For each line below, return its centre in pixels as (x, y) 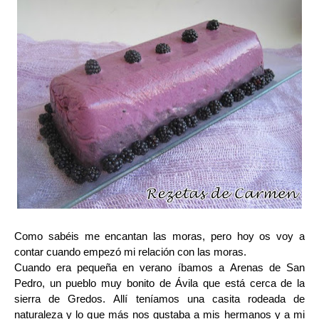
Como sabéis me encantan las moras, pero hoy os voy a (159, 236)
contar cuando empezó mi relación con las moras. (130, 252)
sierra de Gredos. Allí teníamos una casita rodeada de (159, 299)
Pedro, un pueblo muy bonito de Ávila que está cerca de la (159, 283)
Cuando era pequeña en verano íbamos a (122, 267)
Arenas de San (267, 267)
